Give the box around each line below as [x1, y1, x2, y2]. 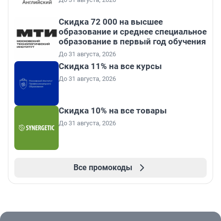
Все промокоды [73, 163, 132, 173]
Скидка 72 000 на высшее [59, 17, 163, 27]
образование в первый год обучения [59, 37, 206, 47]
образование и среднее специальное [59, 27, 207, 37]
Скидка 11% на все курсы [59, 61, 162, 72]
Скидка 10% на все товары [59, 106, 167, 116]
